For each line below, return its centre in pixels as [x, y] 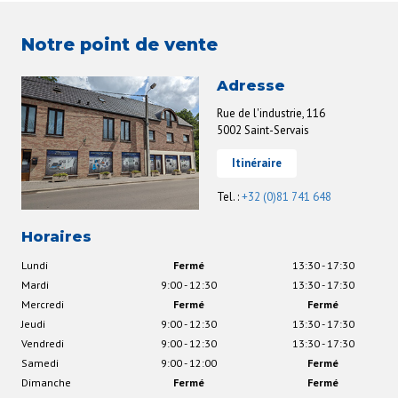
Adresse [251, 85]
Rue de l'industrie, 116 [271, 113]
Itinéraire [257, 163]
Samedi [40, 363]
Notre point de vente [119, 44]
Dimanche [46, 383]
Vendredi [43, 344]
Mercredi [43, 305]
